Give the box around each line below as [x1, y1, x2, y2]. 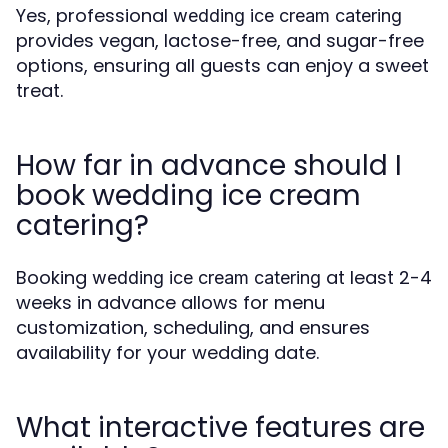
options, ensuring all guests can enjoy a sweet [16, 53, 429, 79]
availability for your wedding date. [16, 340, 319, 366]
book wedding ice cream [16, 176, 361, 216]
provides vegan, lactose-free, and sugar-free [16, 28, 424, 54]
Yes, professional [16, 3, 173, 29]
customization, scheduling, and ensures [16, 315, 370, 341]
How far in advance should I [16, 146, 402, 186]
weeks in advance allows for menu [16, 290, 325, 316]
